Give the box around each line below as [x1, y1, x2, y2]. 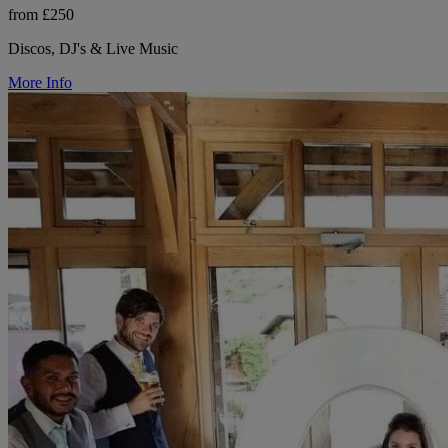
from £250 [8, 6, 74, 24]
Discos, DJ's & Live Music [8, 40, 178, 58]
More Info [8, 74, 72, 92]
